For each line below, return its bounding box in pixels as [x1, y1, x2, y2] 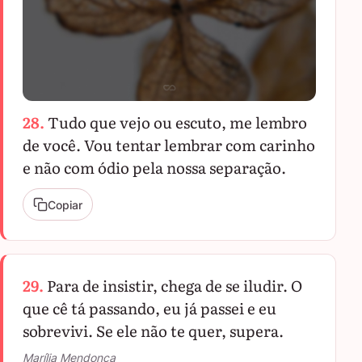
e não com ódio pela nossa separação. [23, 156, 286, 179]
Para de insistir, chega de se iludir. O [47, 274, 302, 297]
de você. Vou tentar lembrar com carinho [23, 133, 315, 156]
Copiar [48, 197, 82, 212]
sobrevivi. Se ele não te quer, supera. [23, 319, 284, 342]
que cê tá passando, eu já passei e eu [23, 297, 276, 319]
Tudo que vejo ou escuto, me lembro [48, 111, 307, 133]
